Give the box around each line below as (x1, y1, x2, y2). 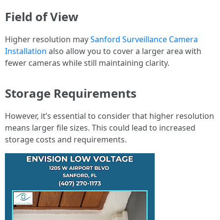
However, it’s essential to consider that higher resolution (5, 110, 214, 121)
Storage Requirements (5, 85, 137, 101)
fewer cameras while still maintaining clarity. (5, 57, 169, 68)
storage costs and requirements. (5, 134, 127, 145)
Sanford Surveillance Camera (90, 34, 198, 45)
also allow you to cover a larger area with (47, 46, 201, 56)
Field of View (5, 8, 79, 25)
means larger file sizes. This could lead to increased (5, 122, 195, 133)
